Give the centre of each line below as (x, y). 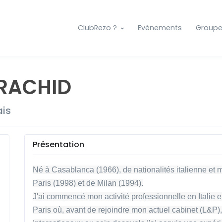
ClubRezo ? (97, 28)
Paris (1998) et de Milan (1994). (88, 183)
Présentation (58, 144)
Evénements (160, 28)
